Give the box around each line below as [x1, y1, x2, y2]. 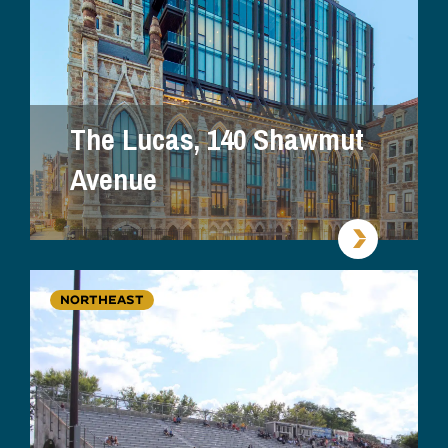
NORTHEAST [60, 291, 144, 307]
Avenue [70, 152, 157, 207]
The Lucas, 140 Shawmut [70, 112, 364, 167]
